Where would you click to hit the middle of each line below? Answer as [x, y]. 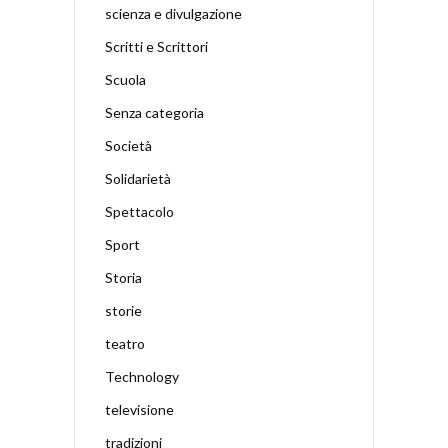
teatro [125, 343]
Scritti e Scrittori [156, 46]
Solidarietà [138, 178]
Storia [123, 277]
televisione [139, 409]
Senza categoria [154, 112]
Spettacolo [139, 211]
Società [128, 145]
